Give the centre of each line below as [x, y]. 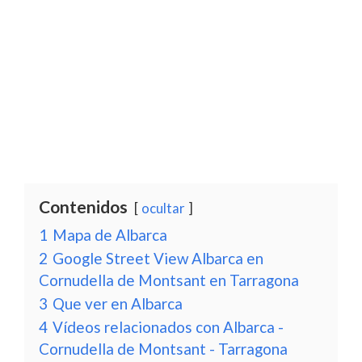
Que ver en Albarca [118, 303]
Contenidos [83, 206]
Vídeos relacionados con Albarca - [168, 327]
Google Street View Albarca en [158, 258]
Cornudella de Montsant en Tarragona [169, 280]
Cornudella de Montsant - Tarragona [163, 349]
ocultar [163, 208]
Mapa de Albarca [110, 235]
